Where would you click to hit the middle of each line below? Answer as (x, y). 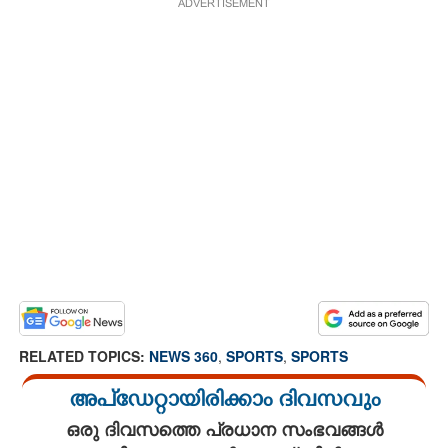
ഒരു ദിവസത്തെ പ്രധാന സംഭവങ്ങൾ (224, 428)
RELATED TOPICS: (84, 355)
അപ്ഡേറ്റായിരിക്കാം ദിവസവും (224, 402)
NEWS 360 (183, 355)
